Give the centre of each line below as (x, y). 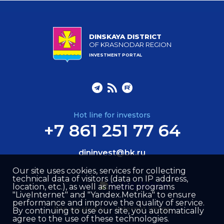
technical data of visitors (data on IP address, (100, 179)
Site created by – (84, 209)
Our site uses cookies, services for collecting (99, 171)
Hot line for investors (112, 115)
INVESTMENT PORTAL (115, 55)
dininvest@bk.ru (112, 152)
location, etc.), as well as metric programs (93, 187)
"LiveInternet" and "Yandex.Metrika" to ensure (104, 195)
